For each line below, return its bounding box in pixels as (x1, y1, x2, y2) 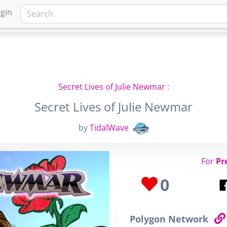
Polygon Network (130, 213, 211, 225)
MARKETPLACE (151, 10, 206, 22)
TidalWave (89, 122, 129, 134)
